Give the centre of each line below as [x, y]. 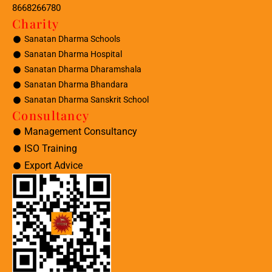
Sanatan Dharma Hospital [73, 54]
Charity [36, 24]
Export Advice [53, 166]
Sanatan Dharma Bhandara [76, 85]
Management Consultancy [81, 132]
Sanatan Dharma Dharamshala [83, 70]
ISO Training [51, 149]
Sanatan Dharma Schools [72, 39]
